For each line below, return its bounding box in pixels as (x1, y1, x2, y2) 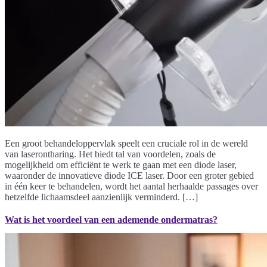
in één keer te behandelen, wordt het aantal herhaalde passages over (5, 181, 258, 192)
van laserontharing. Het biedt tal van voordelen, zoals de (5, 149, 216, 160)
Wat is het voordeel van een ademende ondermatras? (5, 215, 218, 225)
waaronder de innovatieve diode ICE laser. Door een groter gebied (5, 170, 254, 181)
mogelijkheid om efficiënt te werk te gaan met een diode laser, (5, 160, 237, 170)
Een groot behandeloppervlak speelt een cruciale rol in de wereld (5, 138, 248, 149)
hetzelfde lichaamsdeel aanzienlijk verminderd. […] (5, 192, 198, 203)
